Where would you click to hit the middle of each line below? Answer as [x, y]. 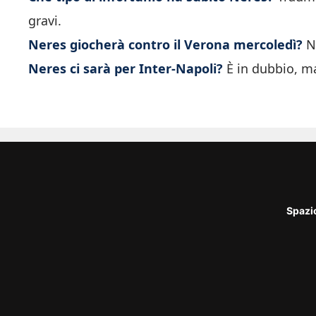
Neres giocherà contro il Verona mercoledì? [165, 45]
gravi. [45, 21]
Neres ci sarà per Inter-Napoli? [126, 69]
